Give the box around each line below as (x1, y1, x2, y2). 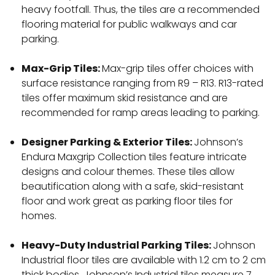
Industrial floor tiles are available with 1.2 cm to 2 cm (21, 253, 266, 268)
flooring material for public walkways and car (21, 17, 237, 32)
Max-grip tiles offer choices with (102, 61, 254, 76)
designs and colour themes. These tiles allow (21, 165, 234, 179)
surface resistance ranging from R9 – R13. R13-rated (21, 76, 263, 91)
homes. (21, 209, 56, 223)
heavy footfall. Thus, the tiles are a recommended (21, 2, 260, 17)
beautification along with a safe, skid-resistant (21, 179, 244, 194)
